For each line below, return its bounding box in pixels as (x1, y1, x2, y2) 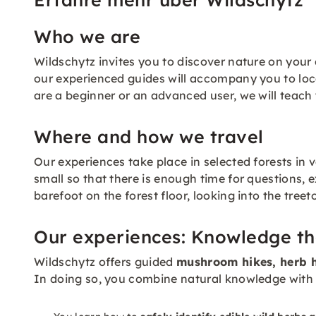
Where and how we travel (34, 126, 264, 147)
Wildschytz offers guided (34, 255, 176, 269)
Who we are (34, 25, 140, 47)
